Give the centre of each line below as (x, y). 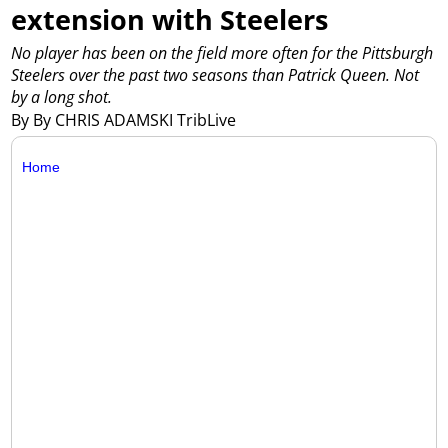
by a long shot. (62, 97)
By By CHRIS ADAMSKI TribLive (126, 119)
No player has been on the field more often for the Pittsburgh (222, 53)
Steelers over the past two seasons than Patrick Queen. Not (215, 75)
